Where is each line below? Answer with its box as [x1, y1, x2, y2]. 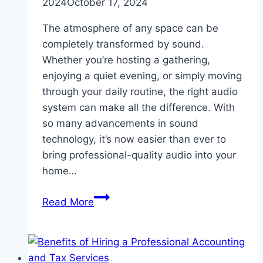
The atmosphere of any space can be [42, 22, 218, 34]
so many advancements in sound [42, 117, 198, 129]
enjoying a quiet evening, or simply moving [42, 69, 242, 82]
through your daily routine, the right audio [42, 85, 238, 97]
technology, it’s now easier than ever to [42, 133, 226, 145]
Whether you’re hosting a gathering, [42, 53, 210, 66]
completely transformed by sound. [42, 38, 204, 50]
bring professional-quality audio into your [42, 149, 236, 161]
